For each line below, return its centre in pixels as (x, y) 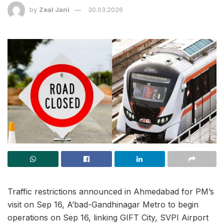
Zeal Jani (54, 10)
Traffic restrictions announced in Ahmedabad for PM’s (111, 192)
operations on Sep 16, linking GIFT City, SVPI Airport (108, 218)
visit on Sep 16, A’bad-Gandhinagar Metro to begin (103, 205)
